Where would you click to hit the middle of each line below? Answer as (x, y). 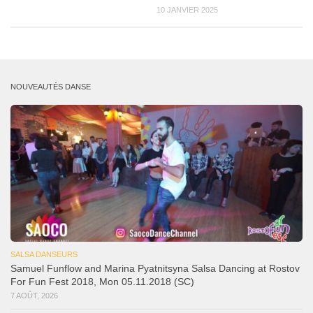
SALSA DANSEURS (44, 255)
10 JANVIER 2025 (187, 10)
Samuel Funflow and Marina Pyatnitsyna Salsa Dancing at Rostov (155, 269)
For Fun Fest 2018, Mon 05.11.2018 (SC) (102, 282)
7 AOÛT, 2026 (34, 296)
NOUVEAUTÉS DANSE (51, 86)
